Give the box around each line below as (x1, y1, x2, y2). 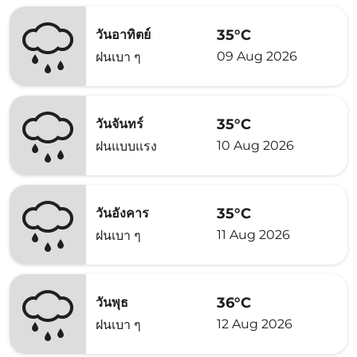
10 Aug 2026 (217, 137, 294, 153)
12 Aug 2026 (217, 316, 292, 331)
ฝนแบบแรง (96, 139, 157, 154)
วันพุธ (96, 295, 128, 310)
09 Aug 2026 (217, 48, 297, 64)
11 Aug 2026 (217, 226, 290, 242)
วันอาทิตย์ (96, 27, 151, 42)
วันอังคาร (96, 206, 149, 221)
